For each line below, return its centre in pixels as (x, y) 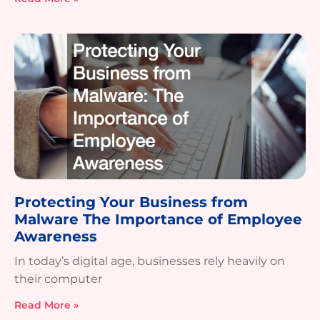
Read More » (46, 305)
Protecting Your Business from (131, 202)
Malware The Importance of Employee (158, 220)
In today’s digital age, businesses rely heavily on (150, 261)
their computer (58, 279)
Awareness (56, 237)
